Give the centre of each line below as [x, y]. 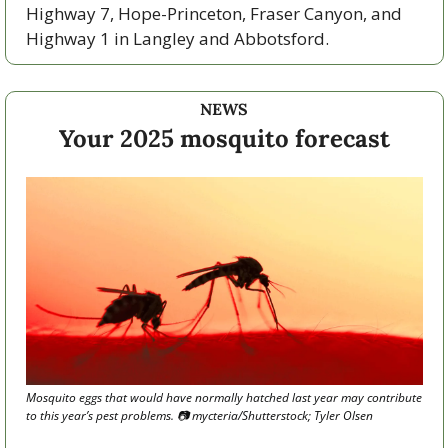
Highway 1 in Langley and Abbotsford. [179, 38]
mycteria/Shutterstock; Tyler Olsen [280, 416]
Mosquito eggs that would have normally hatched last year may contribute [223, 398]
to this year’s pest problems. [101, 416]
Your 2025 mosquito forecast [224, 138]
